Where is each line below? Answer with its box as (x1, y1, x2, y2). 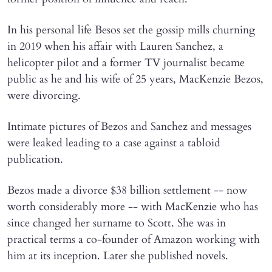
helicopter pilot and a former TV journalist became (7, 55, 245, 70)
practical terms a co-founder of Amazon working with (7, 231, 260, 247)
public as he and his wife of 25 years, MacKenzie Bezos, (7, 71, 263, 87)
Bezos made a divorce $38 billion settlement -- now (7, 182, 247, 198)
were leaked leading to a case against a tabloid (7, 135, 220, 151)
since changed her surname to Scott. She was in (7, 215, 226, 231)
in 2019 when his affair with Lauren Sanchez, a (7, 38, 223, 54)
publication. (7, 151, 63, 167)
